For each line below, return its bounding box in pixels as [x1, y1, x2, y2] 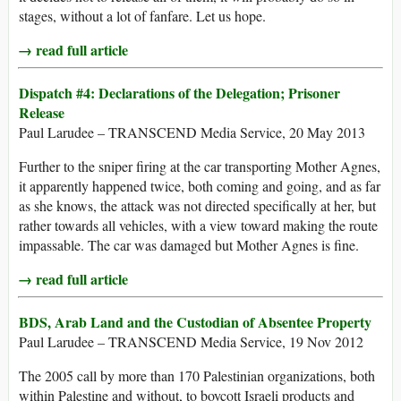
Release [19, 102, 64, 124]
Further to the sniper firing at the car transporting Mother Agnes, [19, 157, 380, 176]
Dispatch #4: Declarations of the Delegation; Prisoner [19, 82, 340, 104]
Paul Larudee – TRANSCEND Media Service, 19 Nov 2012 [19, 332, 363, 352]
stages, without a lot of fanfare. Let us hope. [19, 6, 266, 26]
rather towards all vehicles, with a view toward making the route [19, 216, 378, 235]
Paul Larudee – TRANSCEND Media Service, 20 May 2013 [19, 123, 365, 142]
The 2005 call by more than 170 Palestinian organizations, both [19, 366, 375, 386]
